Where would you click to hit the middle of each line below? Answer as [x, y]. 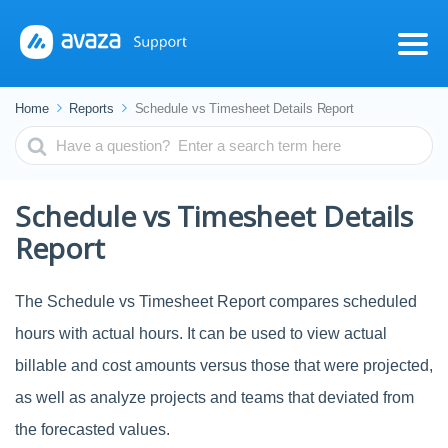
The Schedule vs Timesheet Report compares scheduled [216, 301]
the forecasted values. [92, 429]
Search [40, 134]
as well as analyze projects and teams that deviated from [214, 397]
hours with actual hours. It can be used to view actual [201, 333]
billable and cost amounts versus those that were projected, [224, 365]
